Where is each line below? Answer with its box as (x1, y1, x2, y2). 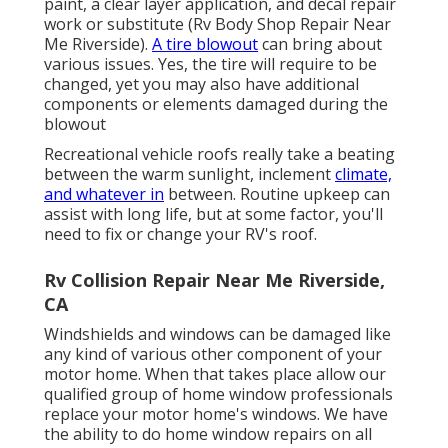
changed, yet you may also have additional (44, 72, 359, 95)
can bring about (258, 32, 382, 55)
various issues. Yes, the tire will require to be (44, 52, 377, 75)
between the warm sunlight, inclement (44, 162, 335, 185)
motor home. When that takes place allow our (44, 362, 386, 385)
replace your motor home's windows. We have (44, 402, 388, 425)
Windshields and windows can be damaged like (44, 322, 391, 345)
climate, (335, 162, 392, 185)
